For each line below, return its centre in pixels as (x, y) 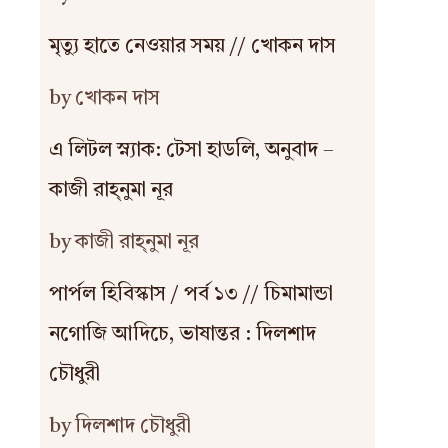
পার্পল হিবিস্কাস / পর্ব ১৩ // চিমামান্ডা (190, 295)
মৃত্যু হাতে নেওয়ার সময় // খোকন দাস (192, 47)
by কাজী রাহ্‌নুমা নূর (123, 243)
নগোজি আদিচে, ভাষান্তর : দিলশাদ (182, 335)
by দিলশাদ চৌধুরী (119, 427)
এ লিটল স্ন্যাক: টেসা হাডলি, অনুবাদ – (190, 151)
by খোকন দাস (104, 99)
